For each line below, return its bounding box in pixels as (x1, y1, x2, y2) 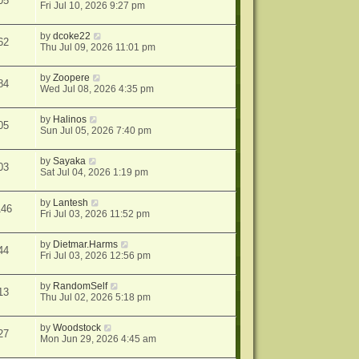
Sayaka (53, 155, 87, 167)
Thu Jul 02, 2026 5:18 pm (40, 292, 151, 304)
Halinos (53, 114, 87, 126)
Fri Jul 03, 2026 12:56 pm (40, 250, 151, 262)
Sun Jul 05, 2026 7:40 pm (40, 125, 152, 137)
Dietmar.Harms (53, 239, 119, 251)
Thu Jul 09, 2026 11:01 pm (40, 42, 156, 54)
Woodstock (53, 322, 102, 334)
